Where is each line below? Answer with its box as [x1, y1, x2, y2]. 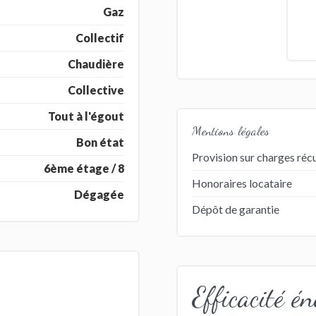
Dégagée [74, 187, 125, 201]
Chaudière [68, 56, 125, 71]
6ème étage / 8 [44, 161, 125, 175]
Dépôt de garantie [191, 202, 279, 216]
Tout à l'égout [48, 109, 125, 123]
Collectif [75, 30, 125, 44]
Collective [68, 83, 125, 97]
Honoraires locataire [191, 176, 292, 190]
